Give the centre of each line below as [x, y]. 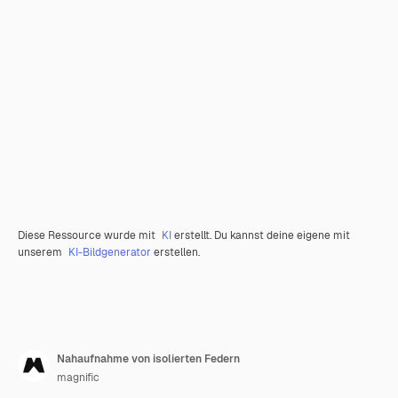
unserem [41, 252]
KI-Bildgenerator [110, 252]
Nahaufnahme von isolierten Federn [148, 359]
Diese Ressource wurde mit [88, 235]
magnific [78, 378]
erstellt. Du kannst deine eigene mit [261, 235]
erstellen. [175, 252]
